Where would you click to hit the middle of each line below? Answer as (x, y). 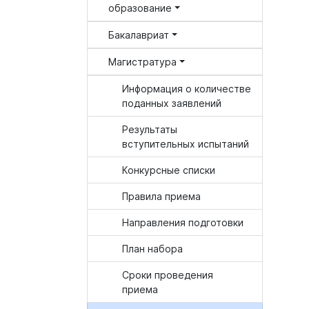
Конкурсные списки (169, 170)
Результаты (150, 129)
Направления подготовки (183, 222)
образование (140, 8)
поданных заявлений (172, 103)
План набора (152, 249)
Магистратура (142, 62)
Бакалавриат (139, 35)
